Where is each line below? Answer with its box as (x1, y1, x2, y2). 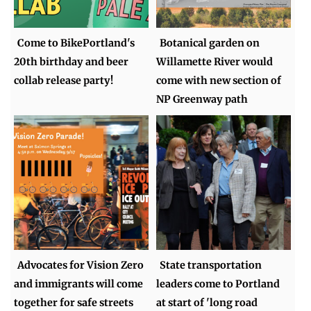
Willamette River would (156, 55, 274, 68)
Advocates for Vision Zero (17, 258, 144, 271)
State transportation (160, 258, 262, 271)
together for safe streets (14, 296, 134, 309)
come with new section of (156, 74, 282, 87)
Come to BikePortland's (17, 36, 135, 49)
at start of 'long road (156, 296, 258, 309)
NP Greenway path (156, 92, 249, 106)
